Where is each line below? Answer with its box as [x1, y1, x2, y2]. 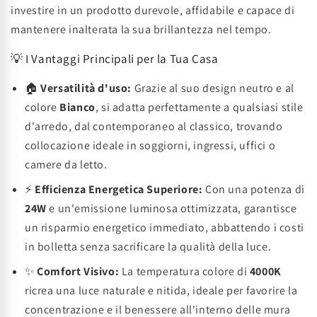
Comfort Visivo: [37, 264, 120, 279]
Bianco [59, 100, 96, 115]
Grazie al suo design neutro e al [132, 81, 294, 96]
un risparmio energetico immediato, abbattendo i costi [25, 220, 304, 235]
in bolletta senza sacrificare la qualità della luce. [25, 239, 272, 254]
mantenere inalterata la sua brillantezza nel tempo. [11, 22, 272, 37]
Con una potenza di [202, 182, 305, 197]
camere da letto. [25, 157, 108, 172]
